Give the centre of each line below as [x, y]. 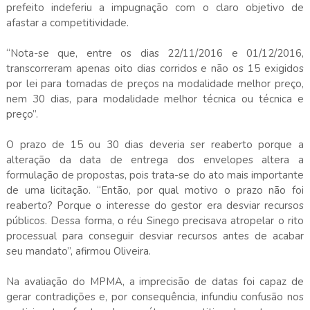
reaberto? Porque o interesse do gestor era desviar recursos [155, 205]
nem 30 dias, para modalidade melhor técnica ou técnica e [155, 99]
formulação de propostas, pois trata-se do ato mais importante [155, 175]
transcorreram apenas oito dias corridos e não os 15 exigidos [155, 68]
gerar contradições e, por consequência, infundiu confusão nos [155, 297]
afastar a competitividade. [67, 22]
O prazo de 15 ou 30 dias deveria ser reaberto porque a [155, 144]
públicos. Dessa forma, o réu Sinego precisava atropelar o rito [155, 220]
